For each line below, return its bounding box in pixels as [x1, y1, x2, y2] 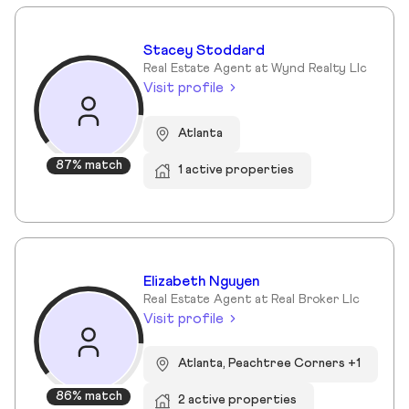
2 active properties [178, 393, 298, 407]
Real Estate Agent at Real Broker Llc [143, 292, 360, 306]
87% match [55, 159, 122, 173]
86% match [55, 389, 122, 403]
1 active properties [178, 163, 295, 176]
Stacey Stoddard [143, 43, 265, 58]
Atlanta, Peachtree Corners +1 [178, 357, 362, 371]
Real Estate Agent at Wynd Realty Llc [143, 62, 367, 76]
